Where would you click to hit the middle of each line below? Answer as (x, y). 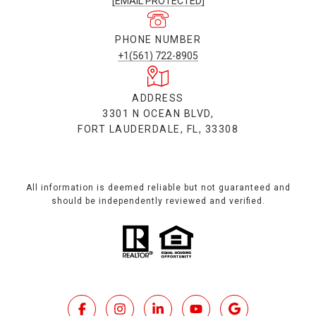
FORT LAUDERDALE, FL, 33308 (158, 129)
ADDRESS (158, 98)
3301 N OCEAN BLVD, (158, 113)
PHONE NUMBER (158, 40)
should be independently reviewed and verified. (158, 201)
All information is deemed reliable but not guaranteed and (158, 187)
